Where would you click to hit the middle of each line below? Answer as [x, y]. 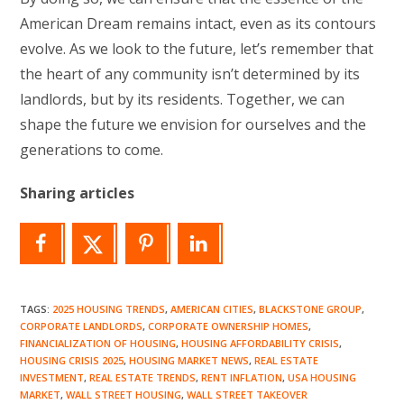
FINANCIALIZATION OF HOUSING [98, 344]
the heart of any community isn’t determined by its [190, 73]
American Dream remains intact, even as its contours [198, 23]
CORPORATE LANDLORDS [82, 326]
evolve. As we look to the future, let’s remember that [197, 48]
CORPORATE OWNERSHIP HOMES [229, 326]
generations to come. [92, 149]
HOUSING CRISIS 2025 [72, 361]
